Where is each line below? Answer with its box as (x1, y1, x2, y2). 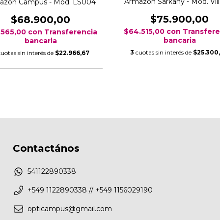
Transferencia (44, 27, 97, 36)
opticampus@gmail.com (27, 204, 112, 214)
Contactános (13, 142, 80, 154)
